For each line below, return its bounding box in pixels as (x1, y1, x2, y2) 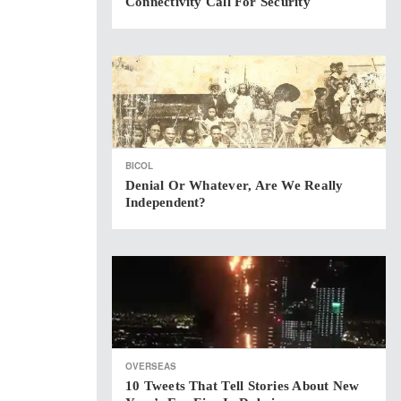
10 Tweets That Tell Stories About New (125, 379, 360, 393)
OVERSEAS (125, 360, 176, 372)
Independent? (125, 195, 207, 209)
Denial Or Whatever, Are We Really (125, 178, 344, 192)
